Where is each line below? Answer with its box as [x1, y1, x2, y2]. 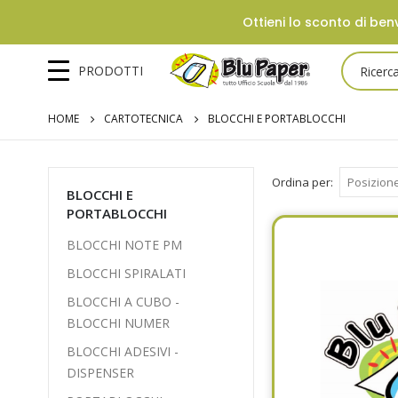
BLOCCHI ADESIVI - [66, 343, 179, 360]
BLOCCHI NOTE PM [66, 236, 182, 253]
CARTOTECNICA [103, 111, 183, 126]
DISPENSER [66, 364, 134, 381]
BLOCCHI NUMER [66, 314, 170, 331]
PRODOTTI [77, 62, 143, 79]
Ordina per [272, 174, 331, 190]
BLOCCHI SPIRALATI [66, 265, 186, 282]
